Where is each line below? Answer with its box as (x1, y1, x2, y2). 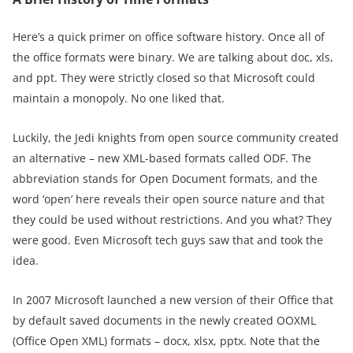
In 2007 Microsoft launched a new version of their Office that (13, 292, 333, 307)
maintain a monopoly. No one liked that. (13, 90, 225, 106)
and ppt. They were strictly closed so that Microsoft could (13, 69, 315, 85)
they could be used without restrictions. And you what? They (13, 211, 332, 227)
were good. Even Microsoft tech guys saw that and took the (13, 232, 323, 247)
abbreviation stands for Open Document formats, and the (13, 170, 318, 186)
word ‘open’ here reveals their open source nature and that (13, 191, 325, 206)
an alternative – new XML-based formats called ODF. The (13, 150, 311, 165)
